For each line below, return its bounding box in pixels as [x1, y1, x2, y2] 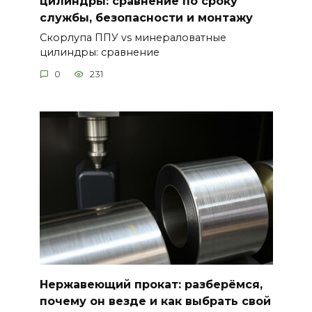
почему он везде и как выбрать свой [39, 294, 271, 308]
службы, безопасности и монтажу [39, 10, 253, 24]
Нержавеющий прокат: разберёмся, [39, 277, 263, 291]
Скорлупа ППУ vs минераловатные [39, 31, 226, 44]
